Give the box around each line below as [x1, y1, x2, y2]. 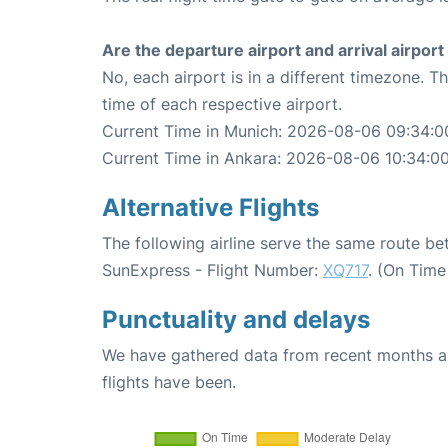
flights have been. [102, 372, 236, 393]
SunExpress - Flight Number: [102, 260, 323, 281]
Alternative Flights [102, 193, 319, 223]
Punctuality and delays [102, 305, 370, 335]
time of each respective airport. [102, 94, 342, 115]
